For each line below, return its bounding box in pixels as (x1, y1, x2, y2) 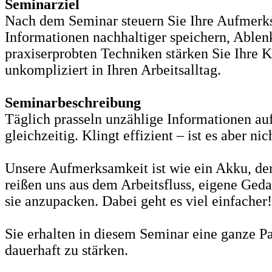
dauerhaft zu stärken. (5, 242, 128, 259)
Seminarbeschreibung (5, 95, 141, 111)
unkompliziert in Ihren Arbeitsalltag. (5, 62, 221, 78)
